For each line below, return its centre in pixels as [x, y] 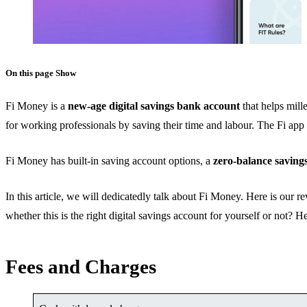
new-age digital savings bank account [154, 106]
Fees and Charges [81, 266]
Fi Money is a [37, 106]
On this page [30, 73]
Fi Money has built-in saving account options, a [109, 160]
